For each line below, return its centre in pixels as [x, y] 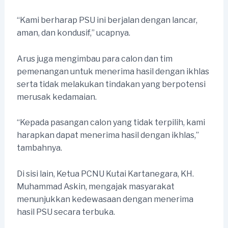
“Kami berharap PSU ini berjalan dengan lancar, [107, 20]
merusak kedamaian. [56, 97]
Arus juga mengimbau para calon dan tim [94, 59]
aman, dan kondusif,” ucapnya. [73, 33]
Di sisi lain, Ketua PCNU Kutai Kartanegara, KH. [105, 174]
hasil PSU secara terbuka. [66, 212]
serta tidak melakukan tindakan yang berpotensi [111, 84]
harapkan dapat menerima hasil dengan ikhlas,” [108, 135]
